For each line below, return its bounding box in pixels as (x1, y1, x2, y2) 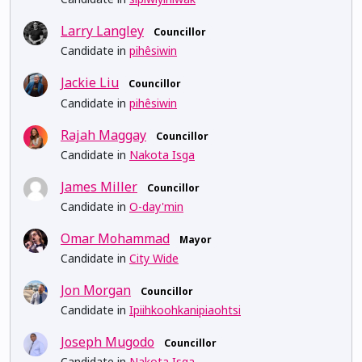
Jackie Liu (61, 74, 119, 92)
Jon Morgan (61, 281, 131, 300)
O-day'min (129, 198, 183, 214)
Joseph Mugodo (61, 333, 154, 351)
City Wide (129, 250, 179, 267)
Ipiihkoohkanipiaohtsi (129, 302, 241, 318)
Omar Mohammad (61, 229, 170, 247)
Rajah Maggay (61, 125, 146, 144)
